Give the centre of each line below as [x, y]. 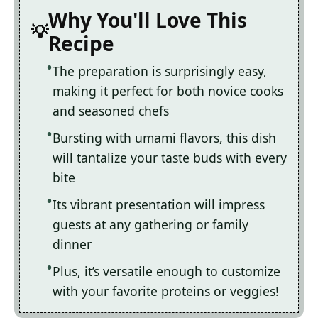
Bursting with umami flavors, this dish [164, 138]
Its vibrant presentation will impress [159, 205]
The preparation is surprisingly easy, [160, 71]
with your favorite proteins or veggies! [166, 291]
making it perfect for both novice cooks [168, 91]
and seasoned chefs [111, 111]
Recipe [81, 44]
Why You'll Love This [148, 20]
